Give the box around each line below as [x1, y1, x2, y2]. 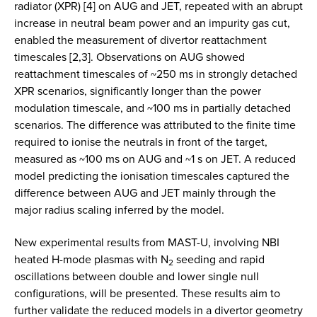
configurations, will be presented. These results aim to [14, 284, 280, 301]
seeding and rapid [173, 250, 265, 267]
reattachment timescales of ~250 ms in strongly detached [14, 66, 297, 83]
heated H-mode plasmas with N [14, 250, 168, 267]
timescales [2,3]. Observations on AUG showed [14, 49, 245, 66]
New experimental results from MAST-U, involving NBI [14, 234, 279, 250]
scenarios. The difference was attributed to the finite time [14, 117, 296, 134]
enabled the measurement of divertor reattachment [14, 32, 267, 49]
